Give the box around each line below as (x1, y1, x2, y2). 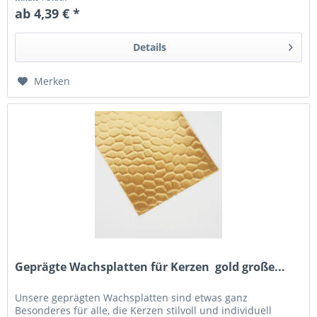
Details (132, 40, 166, 54)
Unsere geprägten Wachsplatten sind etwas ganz (15, 291, 248, 305)
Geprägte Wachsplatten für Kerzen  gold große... (15, 259, 286, 275)
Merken (34, 74, 71, 88)
